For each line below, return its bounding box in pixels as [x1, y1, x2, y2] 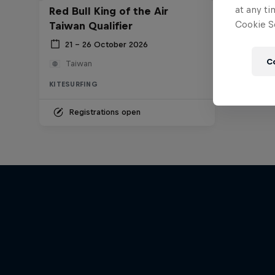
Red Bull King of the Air [49, 5, 168, 18]
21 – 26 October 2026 [65, 39, 148, 49]
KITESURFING [49, 80, 98, 88]
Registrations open [69, 107, 141, 117]
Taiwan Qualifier [49, 20, 133, 33]
